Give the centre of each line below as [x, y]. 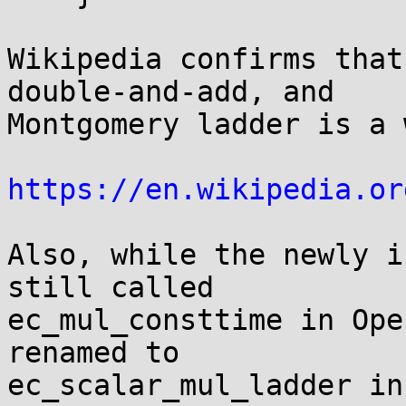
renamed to [93, 353]
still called [111, 287]
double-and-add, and [171, 92]
